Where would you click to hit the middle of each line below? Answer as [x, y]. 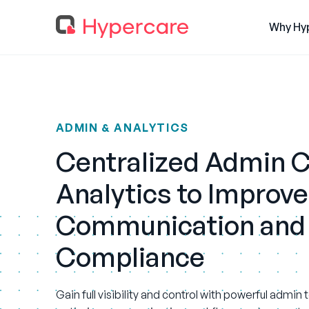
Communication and [180, 225]
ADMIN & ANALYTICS [122, 128]
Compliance [130, 257]
